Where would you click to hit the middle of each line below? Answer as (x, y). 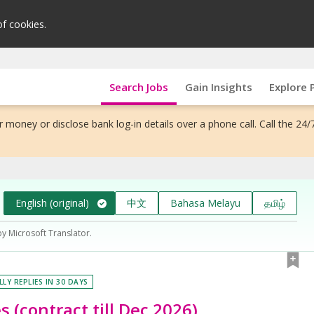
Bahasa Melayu (205, 203)
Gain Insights (218, 87)
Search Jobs (138, 87)
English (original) (53, 203)
